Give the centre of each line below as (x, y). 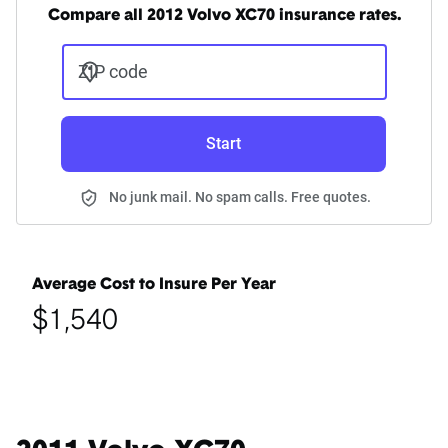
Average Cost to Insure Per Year (154, 285)
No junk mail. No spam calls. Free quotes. (240, 197)
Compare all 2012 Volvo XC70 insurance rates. (224, 16)
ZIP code (112, 72)
